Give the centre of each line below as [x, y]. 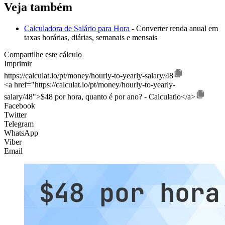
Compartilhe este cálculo [43, 54]
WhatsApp [21, 133]
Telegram [19, 124]
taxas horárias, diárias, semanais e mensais [91, 37]
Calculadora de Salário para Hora [77, 28]
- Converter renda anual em [174, 28]
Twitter [15, 115]
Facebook [20, 105]
